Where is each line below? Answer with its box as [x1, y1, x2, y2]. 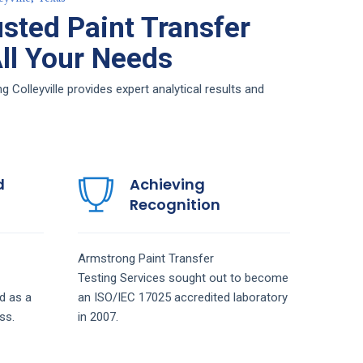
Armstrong [77, 250, 139, 266]
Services [119, 270, 169, 285]
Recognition [129, 194, 220, 215]
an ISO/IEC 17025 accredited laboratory [77, 289, 288, 305]
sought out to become [168, 270, 288, 285]
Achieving [129, 173, 205, 194]
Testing [77, 270, 120, 285]
